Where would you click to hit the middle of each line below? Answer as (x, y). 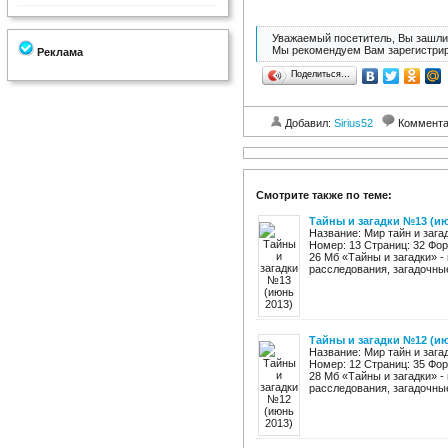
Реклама (58, 52)
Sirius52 (353, 123)
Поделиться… (320, 74)
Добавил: (308, 123)
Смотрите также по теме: (324, 195)
